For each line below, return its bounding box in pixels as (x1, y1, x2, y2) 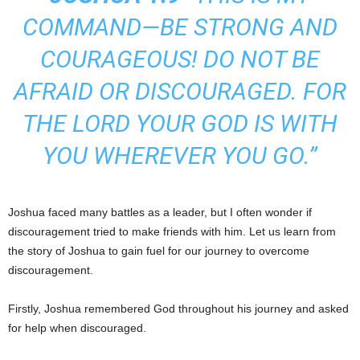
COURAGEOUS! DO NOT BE (40, 44, 320, 73)
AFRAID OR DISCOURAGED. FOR (14, 76, 346, 105)
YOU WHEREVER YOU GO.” (43, 141, 317, 170)
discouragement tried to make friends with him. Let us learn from (8, 224, 336, 238)
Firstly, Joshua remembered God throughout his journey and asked (8, 301, 349, 315)
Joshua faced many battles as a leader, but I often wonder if (8, 205, 312, 219)
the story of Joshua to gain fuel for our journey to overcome (8, 243, 309, 257)
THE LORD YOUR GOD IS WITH (22, 108, 337, 137)
